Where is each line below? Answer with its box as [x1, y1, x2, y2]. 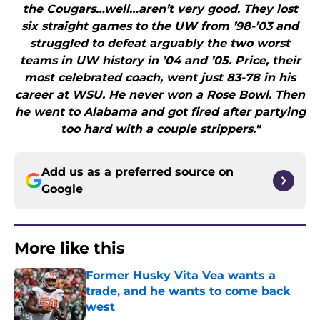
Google [41, 182, 83, 196]
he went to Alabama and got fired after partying [14, 105, 306, 119]
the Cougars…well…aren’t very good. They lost [22, 2, 298, 16]
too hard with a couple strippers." [60, 122, 260, 136]
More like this [14, 239, 125, 259]
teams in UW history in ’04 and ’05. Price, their [19, 54, 301, 68]
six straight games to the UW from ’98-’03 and [21, 19, 299, 34]
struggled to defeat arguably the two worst [30, 36, 290, 51]
